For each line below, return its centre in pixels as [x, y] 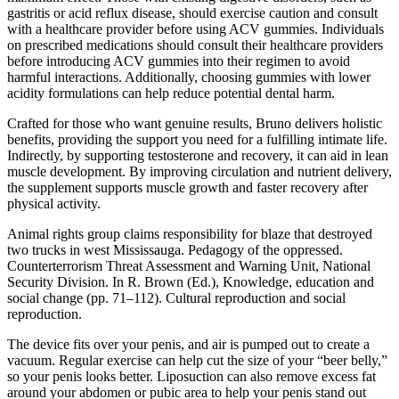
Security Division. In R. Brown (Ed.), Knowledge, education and [191, 281]
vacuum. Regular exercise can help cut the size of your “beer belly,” [197, 360]
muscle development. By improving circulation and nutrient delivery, [199, 171]
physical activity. [54, 203]
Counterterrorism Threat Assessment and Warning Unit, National [189, 265]
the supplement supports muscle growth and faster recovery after [187, 187]
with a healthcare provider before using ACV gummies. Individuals [195, 28]
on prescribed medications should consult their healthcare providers [195, 45]
